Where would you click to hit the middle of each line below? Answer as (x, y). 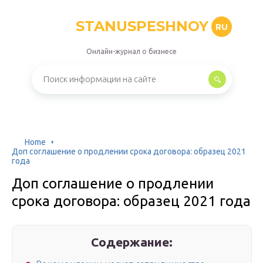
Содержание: (132, 242)
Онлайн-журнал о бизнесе (131, 51)
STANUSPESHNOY (142, 26)
